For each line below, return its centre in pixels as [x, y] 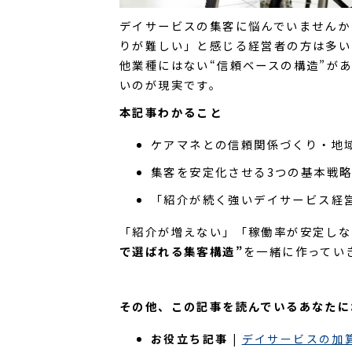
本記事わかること [171, 112]
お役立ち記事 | [194, 339]
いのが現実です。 [171, 84]
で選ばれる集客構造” [181, 251]
